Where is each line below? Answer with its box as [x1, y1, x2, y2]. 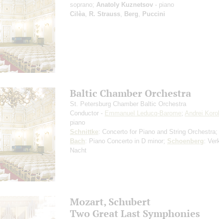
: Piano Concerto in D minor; [85, 137, 167, 145]
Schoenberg [167, 137, 204, 145]
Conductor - [70, 109, 105, 117]
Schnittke [70, 128, 98, 135]
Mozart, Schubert [70, 195, 151, 208]
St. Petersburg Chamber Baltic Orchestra [70, 100, 186, 108]
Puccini [142, 10, 165, 18]
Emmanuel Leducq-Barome [105, 109, 181, 117]
